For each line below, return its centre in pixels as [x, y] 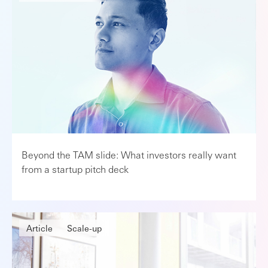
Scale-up [84, 228]
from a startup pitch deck [75, 169]
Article [39, 228]
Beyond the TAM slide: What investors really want [129, 154]
